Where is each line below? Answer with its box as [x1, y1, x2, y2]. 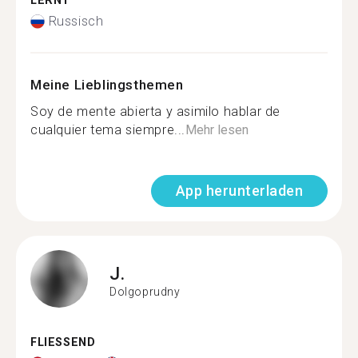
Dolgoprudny [109, 284, 181, 298]
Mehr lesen [185, 122, 249, 137]
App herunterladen [175, 182, 303, 199]
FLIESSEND [30, 336, 87, 349]
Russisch [48, 14, 104, 29]
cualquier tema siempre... [30, 122, 186, 137]
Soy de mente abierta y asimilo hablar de [30, 104, 281, 119]
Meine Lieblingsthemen [30, 77, 184, 93]
